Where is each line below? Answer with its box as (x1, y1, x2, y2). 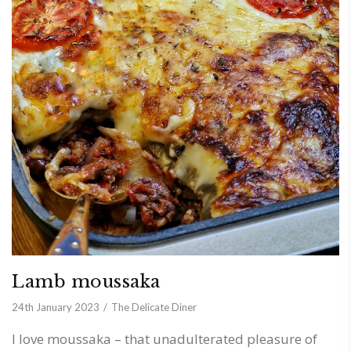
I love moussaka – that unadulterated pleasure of (12, 329, 317, 348)
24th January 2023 (12, 300, 100, 313)
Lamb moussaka (12, 270, 161, 292)
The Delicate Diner (111, 300, 197, 313)
